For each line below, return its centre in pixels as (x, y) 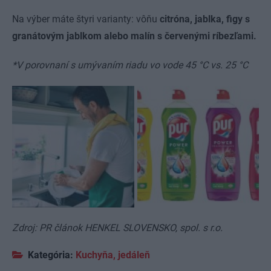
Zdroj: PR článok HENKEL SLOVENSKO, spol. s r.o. (117, 228)
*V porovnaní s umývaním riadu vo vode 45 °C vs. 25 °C (130, 65)
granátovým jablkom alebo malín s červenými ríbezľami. (135, 36)
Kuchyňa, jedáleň (113, 255)
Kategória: (51, 255)
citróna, (176, 19)
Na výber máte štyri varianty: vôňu (86, 19)
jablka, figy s (222, 19)
